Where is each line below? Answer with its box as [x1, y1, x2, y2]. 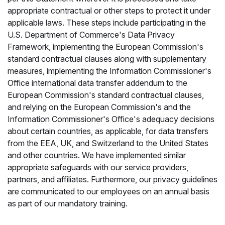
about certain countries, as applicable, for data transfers [8, 126, 208, 136]
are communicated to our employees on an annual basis [8, 186, 209, 196]
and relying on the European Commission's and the [8, 102, 191, 112]
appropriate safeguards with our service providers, [8, 162, 188, 172]
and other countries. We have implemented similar [8, 150, 186, 160]
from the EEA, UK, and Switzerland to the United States [8, 138, 208, 148]
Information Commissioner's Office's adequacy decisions [8, 114, 214, 124]
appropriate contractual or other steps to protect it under [8, 6, 210, 16]
